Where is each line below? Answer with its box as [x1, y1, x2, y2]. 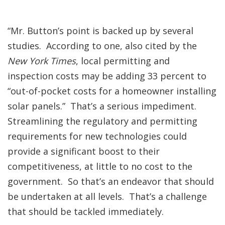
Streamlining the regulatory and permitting [8, 115, 197, 127]
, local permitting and [76, 55, 170, 67]
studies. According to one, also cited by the [8, 40, 197, 52]
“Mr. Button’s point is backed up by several [8, 25, 193, 37]
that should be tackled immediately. [8, 205, 164, 217]
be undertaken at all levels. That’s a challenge [8, 190, 207, 202]
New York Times [8, 55, 76, 67]
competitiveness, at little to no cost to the [8, 160, 192, 172]
